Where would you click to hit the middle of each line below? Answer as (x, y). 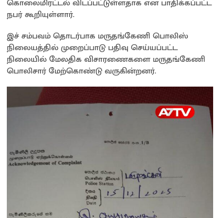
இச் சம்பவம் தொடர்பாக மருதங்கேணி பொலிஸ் (98, 36)
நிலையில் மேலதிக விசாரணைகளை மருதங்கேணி (106, 59)
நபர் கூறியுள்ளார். (41, 14)
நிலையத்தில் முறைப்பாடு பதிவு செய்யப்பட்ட (92, 47)
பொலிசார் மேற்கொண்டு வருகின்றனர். (82, 71)
